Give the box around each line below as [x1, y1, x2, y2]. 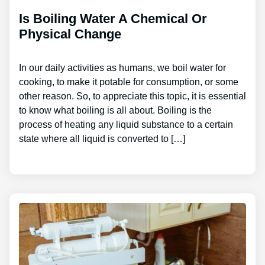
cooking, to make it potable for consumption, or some [19, 76, 238, 87]
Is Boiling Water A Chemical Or [19, 11, 207, 26]
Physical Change [19, 26, 121, 41]
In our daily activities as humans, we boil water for [19, 62, 226, 73]
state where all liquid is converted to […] [19, 133, 185, 144]
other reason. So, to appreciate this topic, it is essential [19, 91, 246, 101]
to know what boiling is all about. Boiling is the [19, 105, 212, 115]
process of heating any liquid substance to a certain [19, 119, 233, 130]
